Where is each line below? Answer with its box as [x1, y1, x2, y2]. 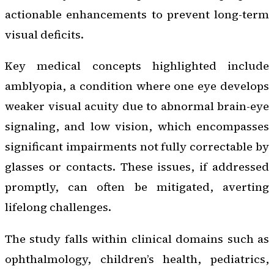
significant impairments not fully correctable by [5, 139, 269, 155]
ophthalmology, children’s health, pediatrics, [5, 251, 269, 267]
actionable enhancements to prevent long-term [5, 6, 269, 22]
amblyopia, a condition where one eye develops [5, 78, 269, 94]
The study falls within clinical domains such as [5, 231, 269, 246]
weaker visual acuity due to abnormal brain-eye [5, 98, 269, 114]
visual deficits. [5, 26, 84, 42]
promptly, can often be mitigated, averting [5, 179, 269, 195]
